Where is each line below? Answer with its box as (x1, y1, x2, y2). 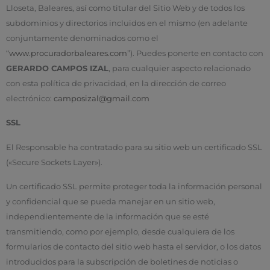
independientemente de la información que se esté (6, 212, 209, 221)
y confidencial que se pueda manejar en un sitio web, (6, 196, 215, 206)
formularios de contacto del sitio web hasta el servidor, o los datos (6, 242, 261, 251)
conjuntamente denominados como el (6, 34, 159, 43)
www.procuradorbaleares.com (9, 49, 127, 58)
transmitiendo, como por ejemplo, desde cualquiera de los (6, 227, 234, 236)
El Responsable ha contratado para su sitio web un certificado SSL (6, 142, 262, 152)
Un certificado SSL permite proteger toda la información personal (6, 181, 262, 191)
